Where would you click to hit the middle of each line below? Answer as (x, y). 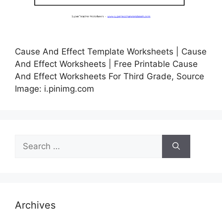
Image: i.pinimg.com (55, 88)
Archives (35, 205)
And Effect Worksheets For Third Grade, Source (110, 76)
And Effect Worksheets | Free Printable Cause (106, 64)
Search (28, 140)
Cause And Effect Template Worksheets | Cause (111, 51)
